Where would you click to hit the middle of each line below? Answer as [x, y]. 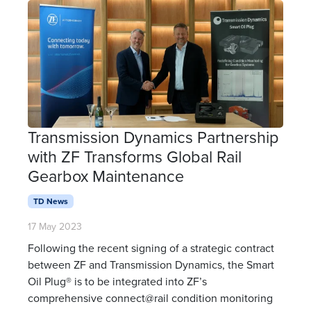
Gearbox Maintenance [106, 176]
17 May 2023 [55, 226]
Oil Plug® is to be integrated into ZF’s [117, 281]
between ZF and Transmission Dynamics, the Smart [151, 264]
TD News [50, 201]
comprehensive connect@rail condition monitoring [150, 298]
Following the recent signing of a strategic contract [151, 248]
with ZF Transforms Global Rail [135, 156]
